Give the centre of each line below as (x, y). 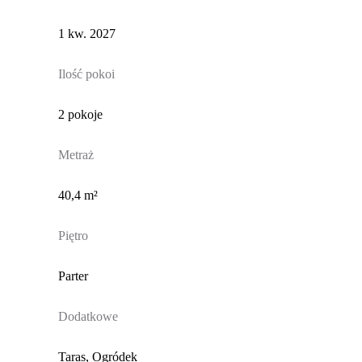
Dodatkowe (88, 316)
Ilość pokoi (86, 74)
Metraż (76, 154)
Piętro (73, 235)
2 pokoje (80, 114)
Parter (73, 276)
